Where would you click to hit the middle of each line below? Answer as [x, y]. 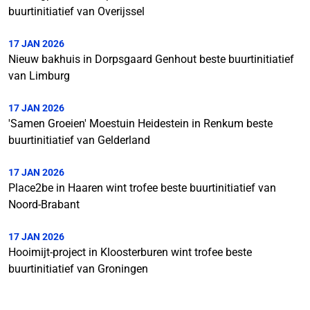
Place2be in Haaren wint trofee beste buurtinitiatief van [142, 188]
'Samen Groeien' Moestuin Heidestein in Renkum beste [140, 123]
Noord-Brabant [44, 204]
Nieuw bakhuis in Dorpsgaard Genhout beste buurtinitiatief [151, 59]
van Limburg [39, 75]
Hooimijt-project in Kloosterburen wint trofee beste [130, 252]
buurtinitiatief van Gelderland [79, 140]
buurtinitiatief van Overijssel [76, 11]
